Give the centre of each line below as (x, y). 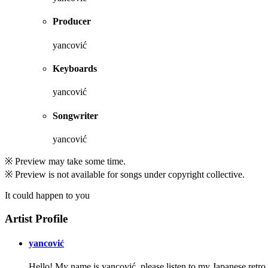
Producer (72, 22)
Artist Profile (36, 218)
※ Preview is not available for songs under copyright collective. (125, 174)
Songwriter (75, 115)
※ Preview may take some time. (65, 161)
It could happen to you (47, 195)
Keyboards (75, 69)
